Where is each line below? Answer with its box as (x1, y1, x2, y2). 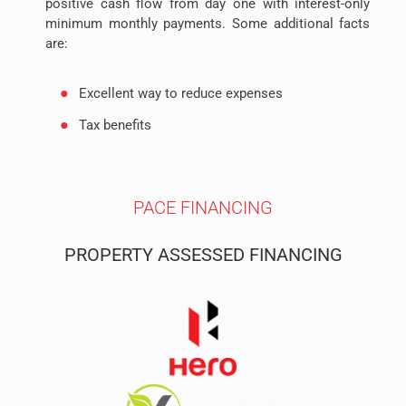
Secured (78, 180, 128, 198)
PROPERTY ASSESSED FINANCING (63, 244, 343, 266)
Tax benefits (78, 117, 151, 134)
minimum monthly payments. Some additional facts (45, 15, 371, 33)
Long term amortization (78, 149, 221, 166)
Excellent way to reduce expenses (78, 85, 283, 102)
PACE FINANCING (133, 197, 273, 219)
